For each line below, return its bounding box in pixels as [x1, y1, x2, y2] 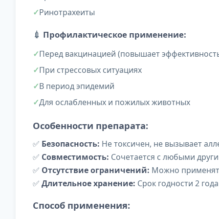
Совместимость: [42, 152, 109, 163]
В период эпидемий [39, 81, 114, 92]
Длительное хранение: [42, 178, 135, 189]
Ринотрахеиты [39, 7, 95, 18]
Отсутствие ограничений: [42, 165, 150, 176]
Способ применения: [33, 199, 130, 212]
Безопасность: [42, 138, 100, 150]
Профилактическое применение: [43, 29, 186, 41]
